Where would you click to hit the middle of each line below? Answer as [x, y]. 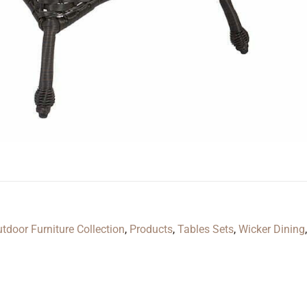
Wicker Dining [272, 230]
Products [151, 230]
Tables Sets [206, 230]
